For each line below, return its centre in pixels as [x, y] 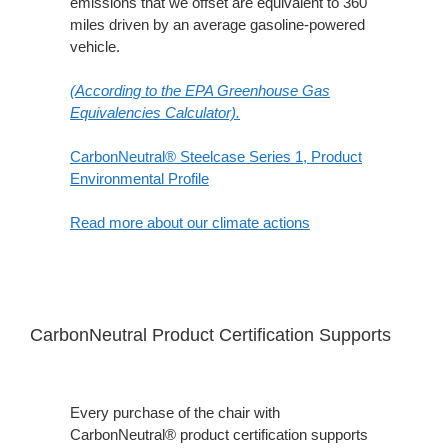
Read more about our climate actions [190, 222]
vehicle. [95, 46]
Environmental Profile [139, 178]
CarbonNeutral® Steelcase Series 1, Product [216, 156]
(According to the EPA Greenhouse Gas [200, 90]
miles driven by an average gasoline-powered [217, 24]
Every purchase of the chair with [175, 412]
